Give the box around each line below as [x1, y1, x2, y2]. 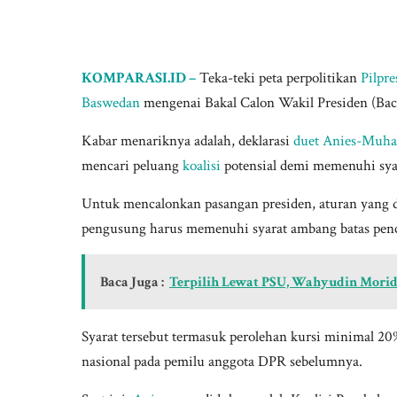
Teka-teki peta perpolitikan [199, 68, 361, 89]
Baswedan [82, 93, 140, 113]
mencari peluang [82, 156, 183, 176]
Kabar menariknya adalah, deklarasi [82, 131, 293, 152]
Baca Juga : [100, 273, 164, 292]
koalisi [183, 156, 221, 176]
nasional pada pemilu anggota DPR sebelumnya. [82, 352, 362, 372]
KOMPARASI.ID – [82, 68, 196, 89]
